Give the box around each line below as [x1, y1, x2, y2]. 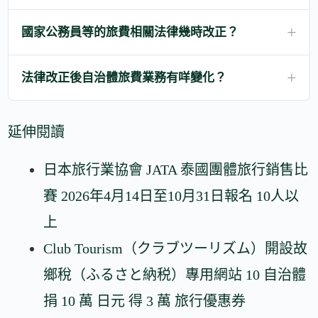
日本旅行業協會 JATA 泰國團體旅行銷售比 [43, 162, 309, 178]
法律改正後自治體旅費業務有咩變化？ [21, 71, 227, 85]
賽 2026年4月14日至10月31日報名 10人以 [43, 188, 300, 204]
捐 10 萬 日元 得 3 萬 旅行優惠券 [43, 293, 246, 309]
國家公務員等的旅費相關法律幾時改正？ [21, 26, 239, 40]
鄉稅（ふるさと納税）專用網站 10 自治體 [43, 267, 307, 283]
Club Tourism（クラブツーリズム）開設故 [43, 241, 308, 257]
